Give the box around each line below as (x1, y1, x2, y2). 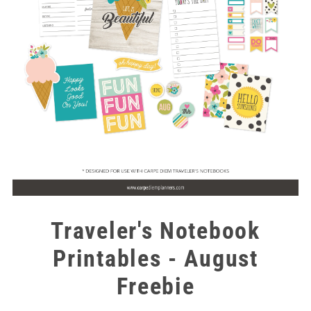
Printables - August (53, 244, 258, 273)
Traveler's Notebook (51, 217, 260, 245)
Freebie (116, 272, 195, 301)
